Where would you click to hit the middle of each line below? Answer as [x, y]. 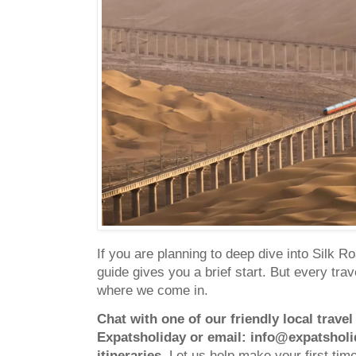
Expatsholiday [141, 338]
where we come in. [155, 290]
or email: [218, 338]
